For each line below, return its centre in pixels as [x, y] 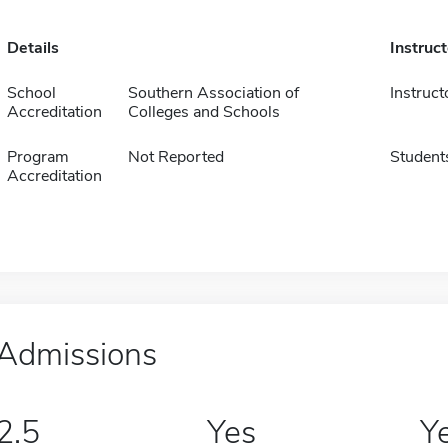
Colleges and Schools [203, 112]
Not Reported [175, 157]
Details [32, 48]
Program [37, 157]
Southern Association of [213, 93]
